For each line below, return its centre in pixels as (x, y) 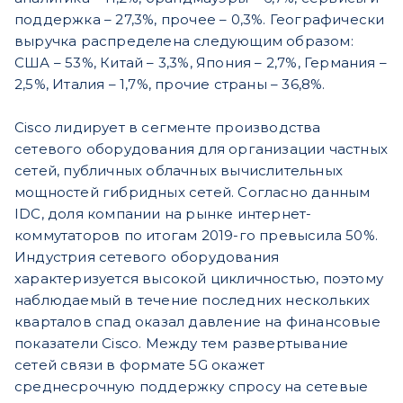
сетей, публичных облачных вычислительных (179, 171)
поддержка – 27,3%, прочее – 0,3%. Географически (200, 20)
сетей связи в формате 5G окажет (140, 365)
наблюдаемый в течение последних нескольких (193, 300)
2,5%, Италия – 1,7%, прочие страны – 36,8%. (170, 85)
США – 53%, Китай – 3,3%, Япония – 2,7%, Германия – (201, 63)
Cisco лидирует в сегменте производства (168, 128)
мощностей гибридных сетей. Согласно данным (193, 193)
